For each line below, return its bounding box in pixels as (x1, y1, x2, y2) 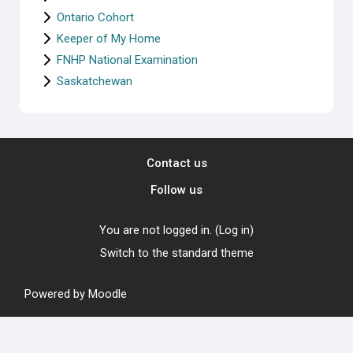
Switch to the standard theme (99, 245, 254, 260)
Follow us (150, 182, 203, 197)
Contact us (146, 155, 207, 170)
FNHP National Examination (57, 52, 199, 67)
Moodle (88, 286, 127, 301)
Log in (219, 222, 250, 237)
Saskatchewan (57, 73, 133, 88)
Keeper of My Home (57, 31, 162, 46)
